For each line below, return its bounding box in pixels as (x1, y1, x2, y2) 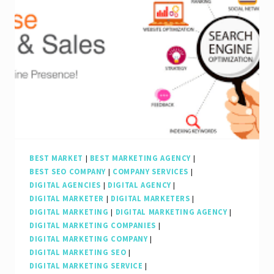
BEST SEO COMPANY (29, 166, 106, 176)
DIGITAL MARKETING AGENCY (115, 207, 228, 217)
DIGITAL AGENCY (107, 180, 171, 190)
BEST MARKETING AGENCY (89, 153, 191, 163)
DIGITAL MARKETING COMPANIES (29, 220, 157, 230)
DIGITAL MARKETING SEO (29, 247, 127, 257)
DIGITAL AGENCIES (29, 180, 102, 190)
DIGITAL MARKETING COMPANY (29, 234, 148, 243)
